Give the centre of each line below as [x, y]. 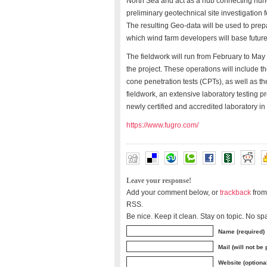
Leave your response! [159, 181]
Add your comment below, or [173, 192]
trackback [235, 192]
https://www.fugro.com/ [162, 125]
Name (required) [241, 232]
